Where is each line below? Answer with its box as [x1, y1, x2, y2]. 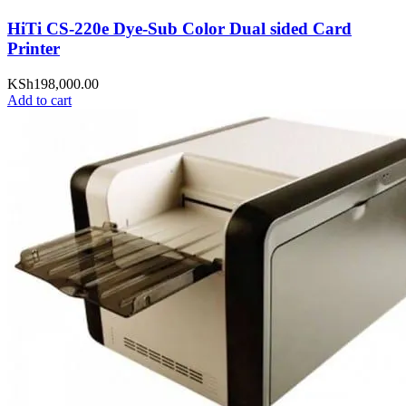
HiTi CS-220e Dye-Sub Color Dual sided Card [7, 19, 352, 39]
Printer [7, 39, 60, 59]
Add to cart [7, 92, 72, 108]
